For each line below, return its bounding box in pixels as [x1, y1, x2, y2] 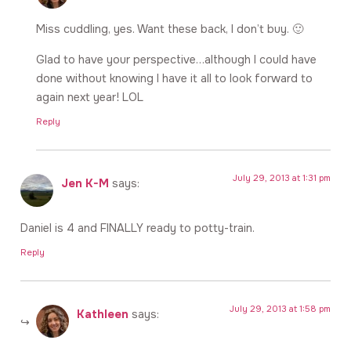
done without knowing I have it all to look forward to [36, 71, 313, 85]
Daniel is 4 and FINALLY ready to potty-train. [20, 220, 255, 235]
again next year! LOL [36, 89, 143, 104]
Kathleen [77, 307, 128, 322]
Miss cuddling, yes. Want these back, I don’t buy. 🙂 [36, 22, 303, 37]
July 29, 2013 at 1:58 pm [230, 303, 331, 315]
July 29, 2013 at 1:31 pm [233, 172, 331, 184]
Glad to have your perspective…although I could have [36, 52, 317, 67]
